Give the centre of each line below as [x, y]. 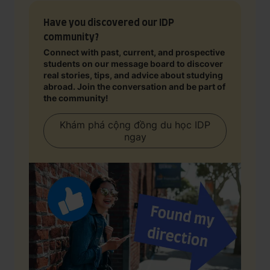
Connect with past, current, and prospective [134, 52]
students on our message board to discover [133, 64]
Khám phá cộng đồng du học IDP [135, 125]
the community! [76, 98]
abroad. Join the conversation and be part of [134, 86]
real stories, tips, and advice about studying [133, 75]
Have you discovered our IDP [109, 22]
